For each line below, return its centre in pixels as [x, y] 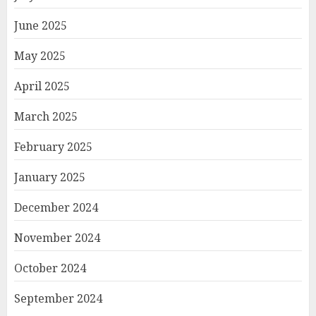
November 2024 [57, 238]
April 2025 [42, 86]
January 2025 [50, 177]
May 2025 [40, 56]
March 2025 [46, 116]
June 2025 [41, 25]
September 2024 [58, 298]
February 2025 [53, 147]
